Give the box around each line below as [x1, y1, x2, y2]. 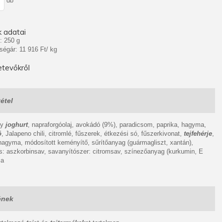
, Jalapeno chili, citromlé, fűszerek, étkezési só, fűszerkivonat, [1, 130, 184, 137]
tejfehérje [184, 130, 212, 137]
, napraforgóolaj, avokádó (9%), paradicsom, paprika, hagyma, [28, 121, 206, 128]
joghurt [5, 121, 28, 128]
